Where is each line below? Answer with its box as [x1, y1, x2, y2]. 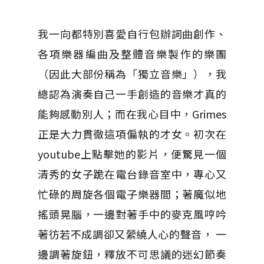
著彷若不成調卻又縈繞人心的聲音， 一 [38, 226, 226, 242]
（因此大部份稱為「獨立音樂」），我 [38, 66, 226, 81]
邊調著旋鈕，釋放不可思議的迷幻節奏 [38, 246, 226, 262]
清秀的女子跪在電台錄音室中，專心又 [38, 166, 226, 181]
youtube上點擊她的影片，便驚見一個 [38, 146, 226, 161]
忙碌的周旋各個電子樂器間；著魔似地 [38, 186, 226, 202]
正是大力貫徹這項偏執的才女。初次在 [38, 126, 226, 141]
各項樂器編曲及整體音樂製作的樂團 [38, 46, 226, 61]
